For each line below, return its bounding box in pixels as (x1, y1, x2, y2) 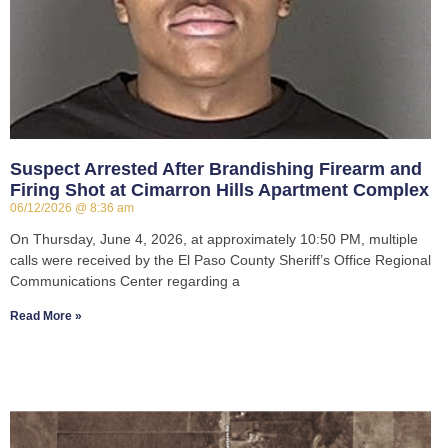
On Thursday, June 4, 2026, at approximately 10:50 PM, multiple (10, 231, 418, 248)
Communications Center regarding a (10, 273, 240, 290)
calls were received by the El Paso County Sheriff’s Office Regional (10, 252, 431, 269)
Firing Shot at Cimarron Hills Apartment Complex (10, 180, 429, 201)
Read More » (10, 309, 82, 324)
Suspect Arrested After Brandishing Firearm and (10, 159, 422, 180)
